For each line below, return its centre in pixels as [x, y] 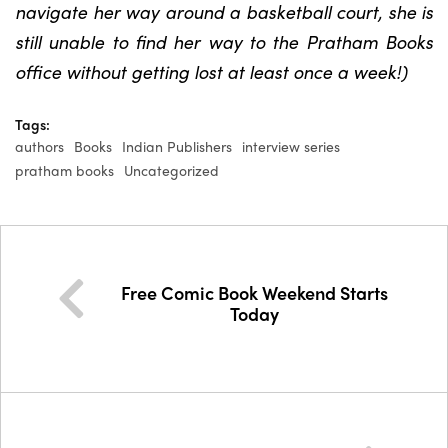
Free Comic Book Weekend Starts [254, 292]
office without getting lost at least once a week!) [211, 71]
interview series [291, 146]
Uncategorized [171, 170]
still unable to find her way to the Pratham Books [224, 41]
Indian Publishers [177, 146]
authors [39, 146]
